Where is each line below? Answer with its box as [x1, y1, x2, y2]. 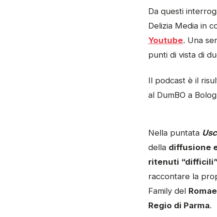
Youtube [148, 35, 183, 46]
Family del [148, 186, 188, 196]
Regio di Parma [148, 200, 210, 210]
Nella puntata [148, 127, 202, 138]
